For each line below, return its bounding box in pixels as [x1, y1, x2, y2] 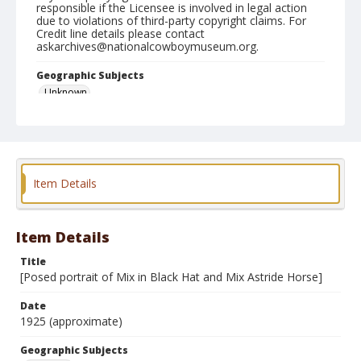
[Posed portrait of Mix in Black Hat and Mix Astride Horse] [20, 269, 322, 284]
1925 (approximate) [20, 313, 122, 329]
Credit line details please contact [36, 26, 205, 41]
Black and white [144, 133, 215, 147]
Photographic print [44, 133, 131, 147]
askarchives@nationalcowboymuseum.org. [36, 39, 259, 54]
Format [36, 116, 75, 130]
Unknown [44, 85, 87, 99]
